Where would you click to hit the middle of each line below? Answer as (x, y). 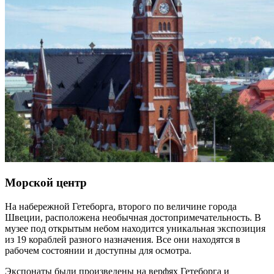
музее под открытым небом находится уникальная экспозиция (135, 228)
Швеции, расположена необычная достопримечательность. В (133, 217)
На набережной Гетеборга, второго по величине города (121, 206)
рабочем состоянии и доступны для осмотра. (98, 250)
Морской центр (46, 182)
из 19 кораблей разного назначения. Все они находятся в (123, 239)
